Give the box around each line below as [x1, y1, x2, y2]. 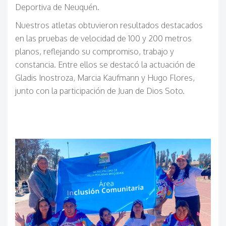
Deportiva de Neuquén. [15, 2, 99, 13]
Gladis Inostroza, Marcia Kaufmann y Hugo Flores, [15, 73, 195, 83]
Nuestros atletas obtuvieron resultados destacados [15, 20, 203, 31]
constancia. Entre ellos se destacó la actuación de [15, 60, 195, 70]
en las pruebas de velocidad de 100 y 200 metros [15, 33, 192, 44]
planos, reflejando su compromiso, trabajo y [15, 46, 174, 57]
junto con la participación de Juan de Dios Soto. [15, 86, 185, 96]
